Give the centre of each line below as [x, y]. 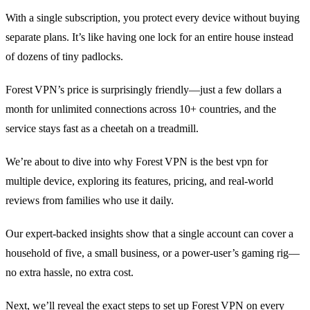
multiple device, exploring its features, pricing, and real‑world [139, 181]
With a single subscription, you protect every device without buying [153, 18]
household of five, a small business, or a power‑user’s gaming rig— [153, 253]
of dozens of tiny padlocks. [64, 57]
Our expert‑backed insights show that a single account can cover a [149, 234]
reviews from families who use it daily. [90, 201]
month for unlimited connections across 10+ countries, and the [141, 109]
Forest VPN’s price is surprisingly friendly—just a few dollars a [144, 90]
